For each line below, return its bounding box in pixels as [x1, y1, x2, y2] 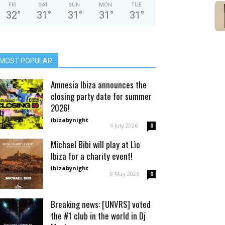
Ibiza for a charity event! [51, 150, 133, 162]
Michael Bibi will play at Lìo [51, 138, 140, 151]
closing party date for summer [51, 90, 152, 102]
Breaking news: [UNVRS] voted [51, 198, 151, 210]
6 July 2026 [110, 122, 138, 129]
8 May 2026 [110, 170, 139, 177]
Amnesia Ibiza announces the [51, 78, 147, 91]
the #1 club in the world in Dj [51, 209, 146, 222]
